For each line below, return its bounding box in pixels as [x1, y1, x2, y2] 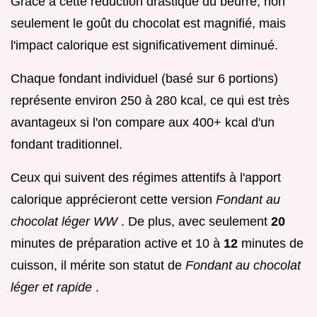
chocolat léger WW [11, 214, 121, 229]
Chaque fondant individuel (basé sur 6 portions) [11, 71, 278, 86]
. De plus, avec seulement [121, 214, 271, 229]
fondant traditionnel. [11, 137, 122, 152]
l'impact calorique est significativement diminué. [11, 38, 278, 53]
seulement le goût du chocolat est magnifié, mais [11, 16, 286, 31]
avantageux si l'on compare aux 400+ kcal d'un [11, 115, 275, 130]
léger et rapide [11, 280, 96, 295]
